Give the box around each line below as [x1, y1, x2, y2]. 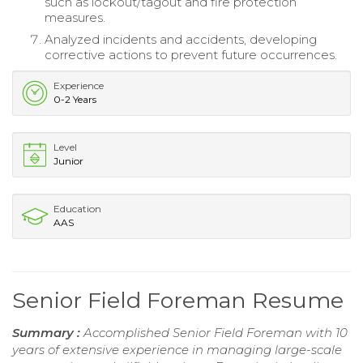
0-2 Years [53, 92, 96, 105]
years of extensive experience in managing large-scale [12, 341, 342, 357]
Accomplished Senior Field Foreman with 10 [83, 324, 348, 340]
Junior [53, 154, 83, 167]
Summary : [12, 324, 83, 340]
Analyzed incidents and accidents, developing [45, 31, 317, 47]
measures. [45, 9, 105, 25]
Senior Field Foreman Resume [12, 286, 344, 314]
